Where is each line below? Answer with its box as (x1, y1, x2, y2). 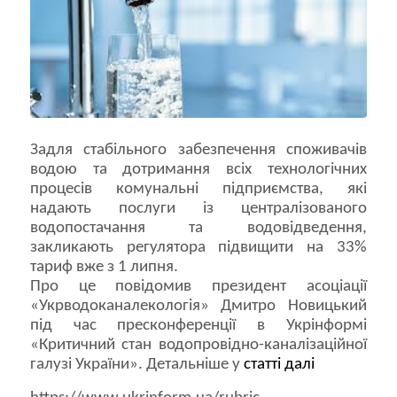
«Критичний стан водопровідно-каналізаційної (29, 337, 368, 354)
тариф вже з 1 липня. (29, 259, 178, 276)
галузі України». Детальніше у (29, 356, 244, 374)
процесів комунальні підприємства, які (29, 181, 368, 198)
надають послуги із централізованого (29, 200, 368, 218)
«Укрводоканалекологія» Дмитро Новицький (29, 298, 368, 315)
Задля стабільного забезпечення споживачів (29, 142, 368, 160)
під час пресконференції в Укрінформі (29, 317, 368, 335)
